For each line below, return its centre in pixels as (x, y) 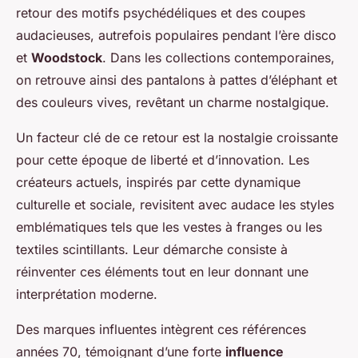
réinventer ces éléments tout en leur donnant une (162, 272)
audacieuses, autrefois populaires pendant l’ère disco (176, 36)
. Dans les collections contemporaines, (219, 58)
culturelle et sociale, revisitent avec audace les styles (175, 205)
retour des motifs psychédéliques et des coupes (161, 13)
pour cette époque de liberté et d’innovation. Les (163, 160)
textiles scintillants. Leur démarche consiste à (152, 250)
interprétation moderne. (87, 294)
